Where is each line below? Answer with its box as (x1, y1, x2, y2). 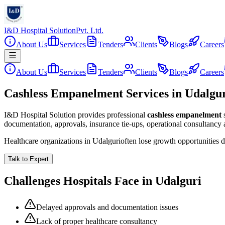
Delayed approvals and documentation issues (36, 202, 178, 211)
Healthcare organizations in (4, 136, 92, 145)
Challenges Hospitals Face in (4, 174, 155, 187)
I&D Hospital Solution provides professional (4, 110, 145, 119)
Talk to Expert (8, 155, 49, 163)
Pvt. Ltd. (76, 26, 103, 35)
